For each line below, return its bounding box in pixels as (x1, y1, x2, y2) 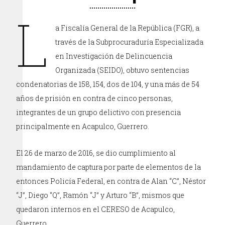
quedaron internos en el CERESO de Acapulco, (16, 204, 175, 214)
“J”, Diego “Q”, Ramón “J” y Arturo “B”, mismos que (16, 190, 185, 200)
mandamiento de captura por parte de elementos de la (16, 162, 201, 172)
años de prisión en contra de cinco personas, (16, 93, 173, 103)
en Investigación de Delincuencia (55, 51, 173, 61)
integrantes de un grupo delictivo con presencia (16, 107, 181, 117)
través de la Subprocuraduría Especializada (55, 37, 204, 47)
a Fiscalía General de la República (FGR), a (55, 23, 200, 33)
